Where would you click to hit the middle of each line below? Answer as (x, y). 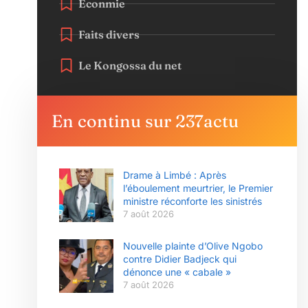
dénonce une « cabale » (177, 272)
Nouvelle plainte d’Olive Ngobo (192, 246)
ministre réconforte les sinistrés (192, 201)
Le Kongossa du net (130, 65)
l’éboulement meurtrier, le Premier (198, 188)
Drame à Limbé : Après (174, 175)
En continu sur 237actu (145, 121)
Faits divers (109, 34)
